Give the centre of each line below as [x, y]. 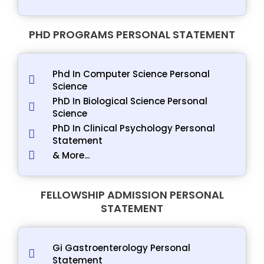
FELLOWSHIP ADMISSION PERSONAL [132, 194]
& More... [71, 155]
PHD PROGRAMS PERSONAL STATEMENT [132, 34]
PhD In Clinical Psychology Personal [133, 128]
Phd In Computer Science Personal [131, 74]
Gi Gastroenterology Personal [121, 247]
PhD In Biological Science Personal [130, 101]
